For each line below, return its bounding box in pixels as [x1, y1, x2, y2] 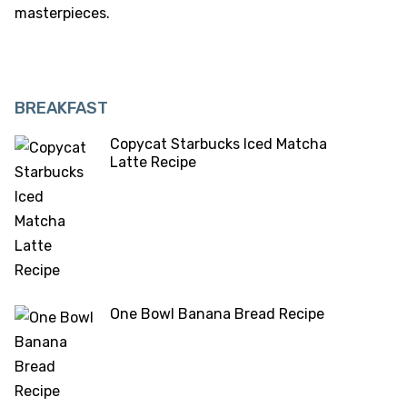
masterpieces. [15, 5, 110, 23]
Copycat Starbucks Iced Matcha [110, 135, 327, 154]
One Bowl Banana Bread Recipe [110, 305, 324, 323]
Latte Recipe [110, 154, 196, 172]
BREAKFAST [15, 98, 108, 119]
